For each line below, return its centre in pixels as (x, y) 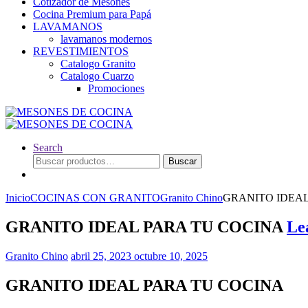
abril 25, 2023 (101, 256)
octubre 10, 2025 (171, 256)
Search (48, 147)
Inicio (18, 198)
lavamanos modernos (106, 39)
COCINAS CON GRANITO (95, 198)
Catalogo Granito (98, 64)
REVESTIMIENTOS (81, 51)
